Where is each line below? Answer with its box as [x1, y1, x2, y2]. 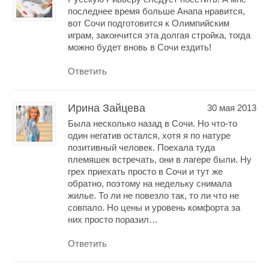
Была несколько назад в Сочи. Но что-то [68, 118, 238, 129]
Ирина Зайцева [68, 102, 146, 115]
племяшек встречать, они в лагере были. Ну [68, 154, 252, 165]
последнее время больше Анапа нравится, [68, 6, 246, 17]
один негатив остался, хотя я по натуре [68, 130, 231, 141]
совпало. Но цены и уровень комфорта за [68, 202, 241, 213]
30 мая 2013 [207, 103, 256, 113]
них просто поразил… [68, 214, 159, 225]
